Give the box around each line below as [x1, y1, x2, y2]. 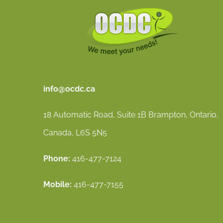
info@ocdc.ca [43, 84, 95, 94]
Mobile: [43, 180, 72, 189]
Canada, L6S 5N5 [43, 128, 107, 137]
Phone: [43, 154, 70, 163]
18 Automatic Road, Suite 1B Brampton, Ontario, [43, 110, 219, 119]
